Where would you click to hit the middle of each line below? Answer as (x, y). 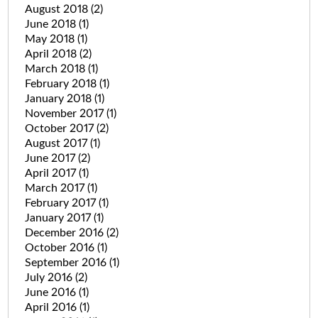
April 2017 (51, 173)
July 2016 (50, 277)
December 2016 (65, 232)
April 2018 (52, 54)
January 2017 (59, 218)
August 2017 (57, 143)
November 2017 (65, 113)
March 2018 (56, 68)
